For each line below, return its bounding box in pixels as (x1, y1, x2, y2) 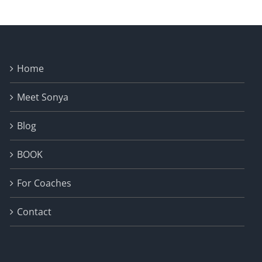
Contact (16, 205, 51, 218)
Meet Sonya (16, 91, 68, 104)
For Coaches (16, 177, 71, 189)
